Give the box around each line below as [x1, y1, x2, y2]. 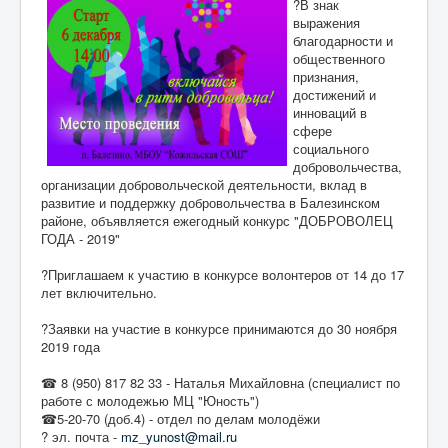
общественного [293, 48, 385, 68]
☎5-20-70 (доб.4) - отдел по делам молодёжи [41, 408, 320, 428]
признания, [293, 66, 359, 86]
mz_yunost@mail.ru [121, 426, 237, 446]
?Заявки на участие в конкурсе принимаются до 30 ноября [41, 318, 397, 338]
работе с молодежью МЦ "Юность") [41, 390, 259, 410]
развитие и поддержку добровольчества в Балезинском [41, 192, 380, 212]
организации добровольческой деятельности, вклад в [41, 174, 367, 194]
